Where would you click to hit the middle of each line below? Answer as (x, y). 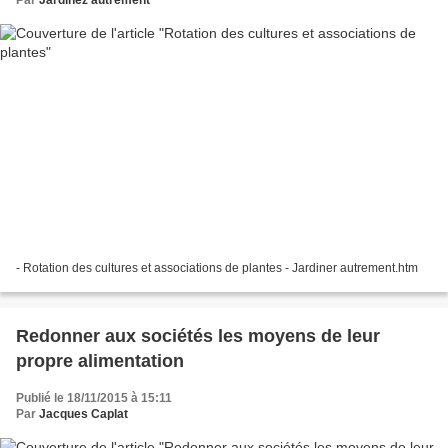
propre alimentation (100, 360)
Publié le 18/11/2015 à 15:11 (94, 397)
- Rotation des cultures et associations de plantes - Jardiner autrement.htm (217, 267)
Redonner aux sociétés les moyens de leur (198, 335)
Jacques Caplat (83, 413)
